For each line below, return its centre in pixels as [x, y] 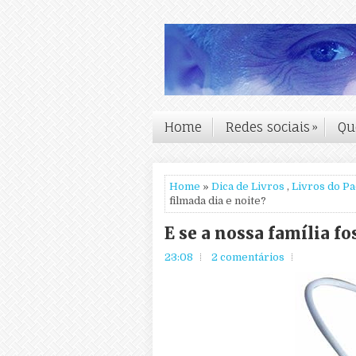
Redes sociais [268, 127]
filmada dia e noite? [218, 201]
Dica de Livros [248, 186]
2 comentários [248, 257]
